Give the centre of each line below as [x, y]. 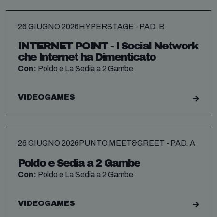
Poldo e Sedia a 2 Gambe [79, 163]
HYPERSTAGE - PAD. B [122, 26]
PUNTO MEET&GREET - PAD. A [137, 143]
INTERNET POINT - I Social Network [108, 46]
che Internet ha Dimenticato [87, 57]
